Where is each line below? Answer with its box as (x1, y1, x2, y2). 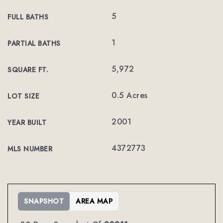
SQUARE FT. (7, 65, 48, 75)
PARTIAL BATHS (7, 38, 61, 48)
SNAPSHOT (24, 196, 64, 206)
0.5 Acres (111, 90, 148, 101)
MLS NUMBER (7, 144, 52, 154)
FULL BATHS (7, 12, 48, 22)
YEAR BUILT (7, 117, 46, 127)
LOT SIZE (7, 91, 39, 101)
